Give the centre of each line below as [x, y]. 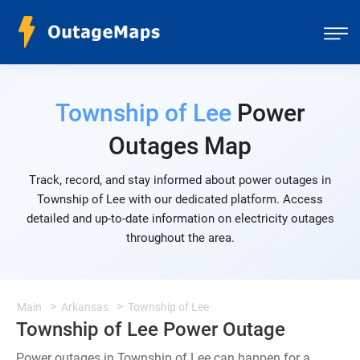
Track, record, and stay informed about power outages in [180, 180]
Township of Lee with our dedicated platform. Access [180, 199]
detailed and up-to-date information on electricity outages [180, 219]
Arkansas [85, 307]
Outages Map [180, 146]
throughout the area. [180, 238]
